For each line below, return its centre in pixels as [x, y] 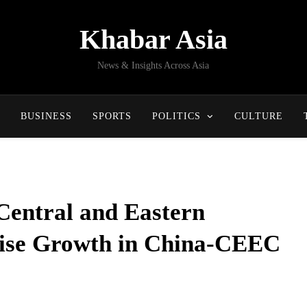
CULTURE [258, 116]
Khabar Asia [153, 39]
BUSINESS [46, 116]
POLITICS [176, 116]
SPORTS [112, 116]
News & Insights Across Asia [153, 65]
